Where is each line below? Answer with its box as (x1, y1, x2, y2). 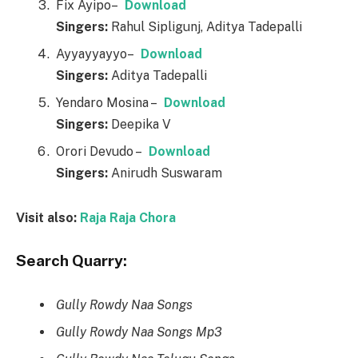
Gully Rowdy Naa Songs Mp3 (56, 324, 222, 340)
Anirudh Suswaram (108, 165, 222, 181)
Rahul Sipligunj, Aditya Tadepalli (108, 19, 302, 35)
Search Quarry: (16, 251, 127, 269)
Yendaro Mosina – (56, 95, 164, 111)
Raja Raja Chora (80, 209, 176, 225)
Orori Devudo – (56, 144, 149, 160)
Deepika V (108, 117, 171, 133)
